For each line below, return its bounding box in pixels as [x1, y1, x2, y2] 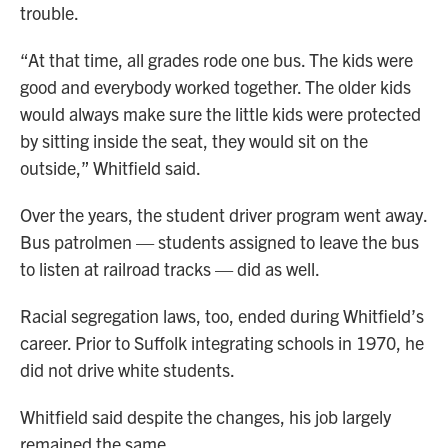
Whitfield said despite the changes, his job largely [20, 405, 391, 429]
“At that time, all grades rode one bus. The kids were [20, 48, 413, 72]
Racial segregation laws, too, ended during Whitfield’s [20, 304, 424, 328]
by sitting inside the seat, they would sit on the [20, 129, 368, 153]
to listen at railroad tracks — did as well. [20, 257, 320, 281]
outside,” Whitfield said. [20, 156, 201, 180]
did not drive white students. [20, 358, 235, 382]
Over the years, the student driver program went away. [20, 203, 427, 227]
